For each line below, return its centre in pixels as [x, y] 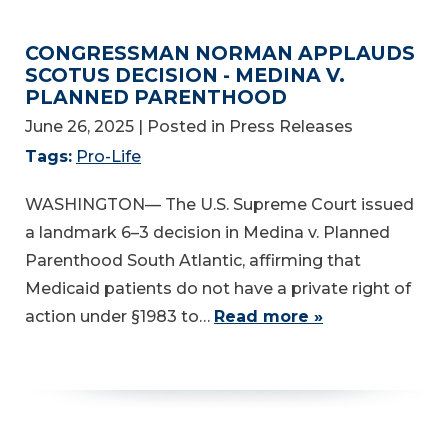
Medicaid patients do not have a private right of [218, 288]
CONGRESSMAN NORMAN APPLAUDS [220, 53]
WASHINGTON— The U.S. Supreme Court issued [219, 204]
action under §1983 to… [119, 316]
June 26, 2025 [79, 126]
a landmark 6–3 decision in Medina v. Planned [207, 232]
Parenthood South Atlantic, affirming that [193, 260]
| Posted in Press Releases [245, 126]
